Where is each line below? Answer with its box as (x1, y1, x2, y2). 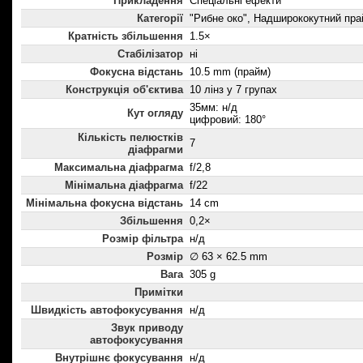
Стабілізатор (117, 48, 183, 61)
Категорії (137, 12, 183, 25)
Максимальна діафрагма (54, 161, 183, 174)
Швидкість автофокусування (31, 304, 183, 317)
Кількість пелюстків (78, 131, 183, 144)
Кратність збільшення (68, 30, 183, 43)
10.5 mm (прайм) (190, 66, 271, 79)
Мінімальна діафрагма (65, 179, 183, 192)
